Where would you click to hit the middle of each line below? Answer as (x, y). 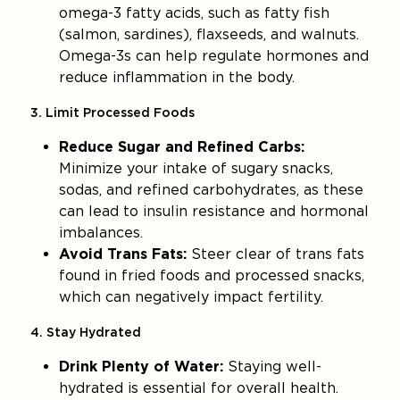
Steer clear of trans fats (276, 254)
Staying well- (273, 367)
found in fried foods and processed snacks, (212, 276)
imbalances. (101, 233)
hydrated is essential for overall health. (199, 388)
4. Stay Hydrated (86, 333)
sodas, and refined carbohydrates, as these (212, 190)
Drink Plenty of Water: (142, 367)
